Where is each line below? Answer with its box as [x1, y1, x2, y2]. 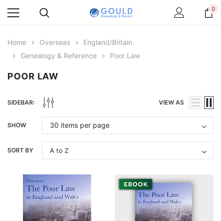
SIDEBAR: [7, 99, 35, 106]
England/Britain [83, 38, 132, 46]
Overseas [39, 38, 70, 46]
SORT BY [7, 147, 33, 154]
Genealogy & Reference [21, 51, 97, 60]
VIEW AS [159, 99, 184, 106]
